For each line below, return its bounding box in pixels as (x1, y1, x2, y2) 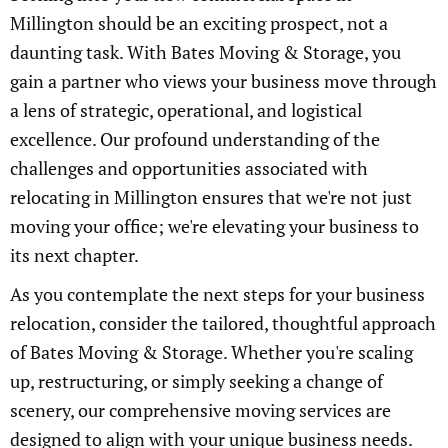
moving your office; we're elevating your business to (10, 214, 419, 239)
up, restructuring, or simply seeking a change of (10, 369, 383, 394)
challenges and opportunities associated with (10, 156, 368, 181)
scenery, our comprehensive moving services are (10, 398, 391, 423)
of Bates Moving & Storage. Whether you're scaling (10, 340, 413, 365)
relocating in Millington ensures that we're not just (10, 185, 412, 210)
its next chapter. (10, 243, 139, 268)
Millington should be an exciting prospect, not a (10, 11, 388, 36)
